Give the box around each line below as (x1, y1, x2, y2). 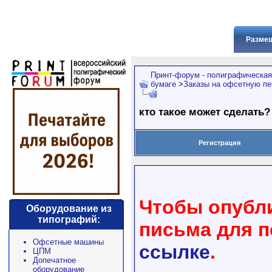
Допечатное (33, 256, 76, 265)
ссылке (139, 240, 210, 263)
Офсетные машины (33, 237, 104, 246)
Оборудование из (25, 203, 112, 214)
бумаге (151, 80, 176, 89)
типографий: (37, 214, 100, 225)
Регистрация (198, 139, 240, 146)
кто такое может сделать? (139, 105, 270, 118)
